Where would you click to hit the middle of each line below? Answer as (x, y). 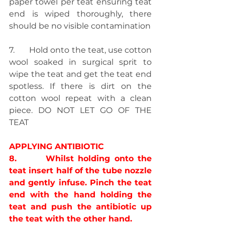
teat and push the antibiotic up (80, 207)
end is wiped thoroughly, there (80, 14)
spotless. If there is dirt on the (80, 86)
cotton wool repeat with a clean (80, 98)
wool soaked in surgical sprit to (80, 62)
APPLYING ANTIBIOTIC (57, 146)
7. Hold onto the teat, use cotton (80, 50)
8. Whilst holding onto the (80, 158)
